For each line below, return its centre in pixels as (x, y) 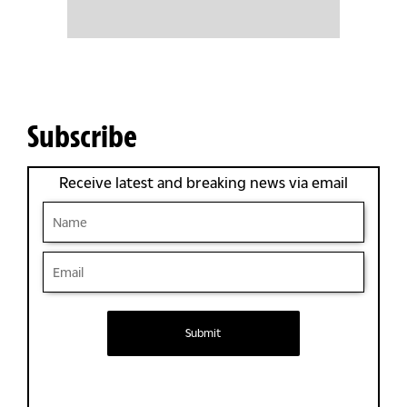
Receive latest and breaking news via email (203, 182)
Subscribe (82, 136)
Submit (203, 333)
